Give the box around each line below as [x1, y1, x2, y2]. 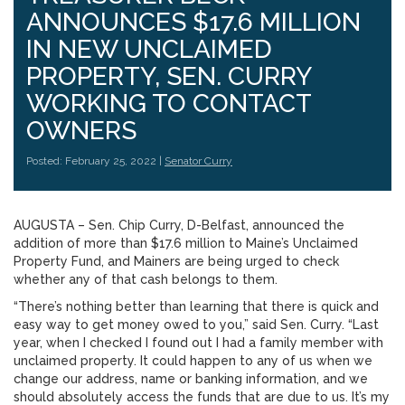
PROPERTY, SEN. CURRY [26, 61, 311, 91]
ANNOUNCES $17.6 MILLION [26, 7, 361, 37]
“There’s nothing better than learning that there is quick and [14, 299, 379, 314]
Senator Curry [165, 155, 232, 167]
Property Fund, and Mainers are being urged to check [14, 254, 339, 268]
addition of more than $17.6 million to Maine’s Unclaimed [14, 236, 358, 250]
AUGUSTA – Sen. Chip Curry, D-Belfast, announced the [14, 218, 344, 232]
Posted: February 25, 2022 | [26, 155, 165, 167]
